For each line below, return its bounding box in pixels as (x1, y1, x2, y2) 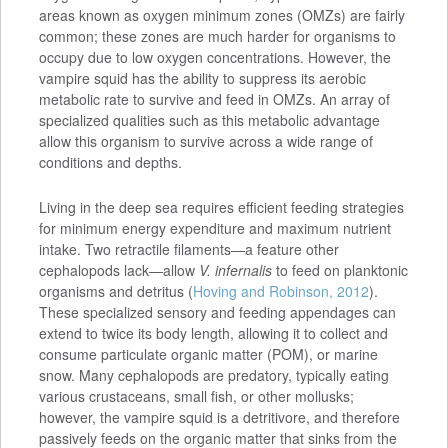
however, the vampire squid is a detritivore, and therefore (38, 407, 400, 428)
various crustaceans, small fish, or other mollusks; (38, 386, 354, 407)
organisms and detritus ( (38, 281, 193, 302)
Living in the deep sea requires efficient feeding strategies (38, 197, 404, 218)
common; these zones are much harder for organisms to (38, 26, 396, 47)
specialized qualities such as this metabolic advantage (38, 110, 380, 131)
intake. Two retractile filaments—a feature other (38, 239, 339, 260)
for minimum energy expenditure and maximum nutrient (38, 218, 391, 239)
